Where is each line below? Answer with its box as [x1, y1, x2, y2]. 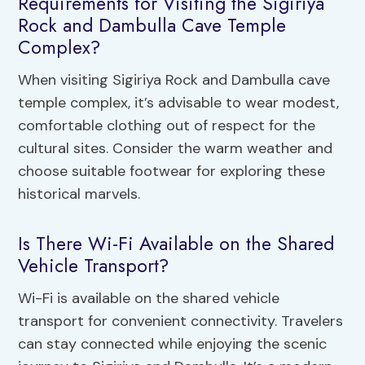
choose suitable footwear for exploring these [18, 161, 326, 181]
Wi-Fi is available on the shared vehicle [18, 288, 280, 308]
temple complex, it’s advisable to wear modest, [18, 92, 340, 112]
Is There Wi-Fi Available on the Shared [18, 230, 335, 258]
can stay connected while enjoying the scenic [18, 333, 328, 354]
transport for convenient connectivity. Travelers [18, 310, 344, 331]
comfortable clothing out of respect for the [18, 115, 316, 135]
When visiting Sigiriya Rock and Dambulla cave [18, 69, 331, 90]
